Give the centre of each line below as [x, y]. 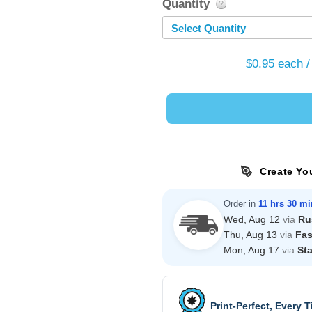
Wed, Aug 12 [253, 219]
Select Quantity [209, 28]
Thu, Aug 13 [252, 235]
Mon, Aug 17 [253, 250]
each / [294, 64]
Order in [241, 204]
